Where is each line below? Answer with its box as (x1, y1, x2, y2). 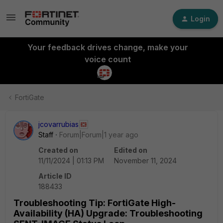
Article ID (38, 172, 72, 180)
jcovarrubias (38, 120, 79, 128)
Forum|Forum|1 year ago (59, 130, 138, 139)
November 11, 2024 (114, 156, 177, 165)
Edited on (114, 146, 147, 154)
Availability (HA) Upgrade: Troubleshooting (13, 208, 203, 219)
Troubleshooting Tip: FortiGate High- (13, 198, 176, 208)
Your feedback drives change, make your (27, 42, 188, 52)
